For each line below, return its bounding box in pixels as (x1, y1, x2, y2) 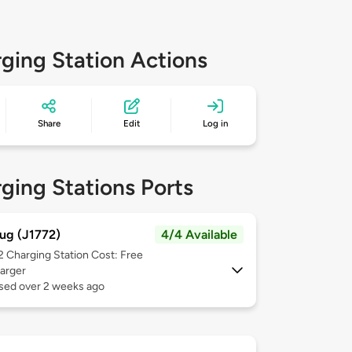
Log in (203, 118, 229, 130)
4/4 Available (161, 227, 237, 243)
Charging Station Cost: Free (6, 248, 143, 262)
